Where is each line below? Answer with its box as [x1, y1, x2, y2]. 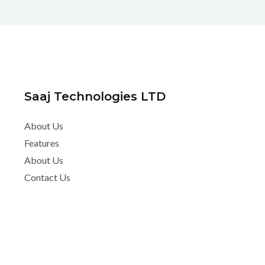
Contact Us [24, 171, 70, 183]
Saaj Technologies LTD [24, 89, 166, 104]
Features [24, 137, 59, 148]
